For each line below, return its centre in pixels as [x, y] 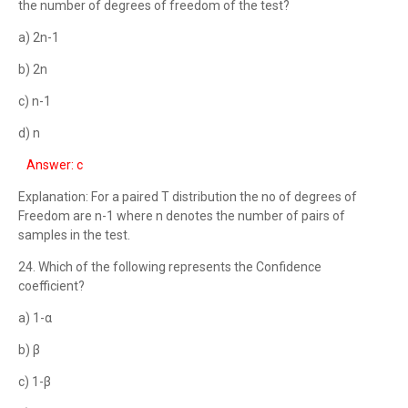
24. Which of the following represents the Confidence [170, 267]
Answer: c [55, 165]
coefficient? [51, 286]
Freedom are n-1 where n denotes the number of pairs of [182, 216]
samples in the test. [74, 235]
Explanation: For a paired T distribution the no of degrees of [188, 197]
